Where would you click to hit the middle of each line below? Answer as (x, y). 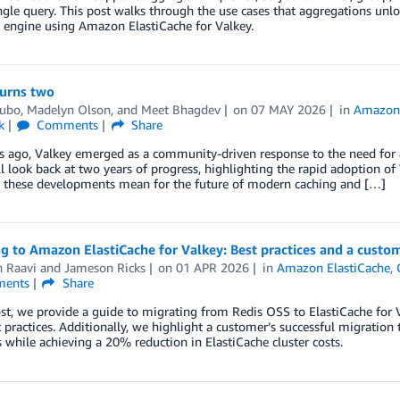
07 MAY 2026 (289, 109)
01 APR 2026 (213, 268)
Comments (66, 125)
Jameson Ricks (104, 268)
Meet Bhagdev (180, 109)
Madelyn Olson (68, 109)
